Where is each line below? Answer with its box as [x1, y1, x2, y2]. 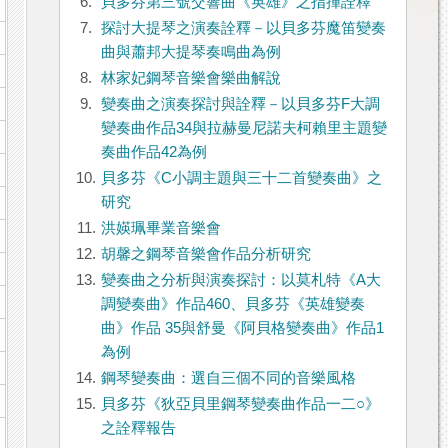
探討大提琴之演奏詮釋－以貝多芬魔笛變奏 [100, 20, 386, 37]
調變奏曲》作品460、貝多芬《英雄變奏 [100, 296, 365, 313]
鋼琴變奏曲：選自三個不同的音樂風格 [100, 370, 356, 387]
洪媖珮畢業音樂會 [100, 220, 221, 237]
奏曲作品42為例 [100, 144, 207, 161]
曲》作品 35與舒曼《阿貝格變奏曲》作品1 [100, 320, 384, 337]
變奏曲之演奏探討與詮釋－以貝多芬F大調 [100, 96, 380, 113]
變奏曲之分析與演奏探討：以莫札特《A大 [100, 272, 381, 289]
